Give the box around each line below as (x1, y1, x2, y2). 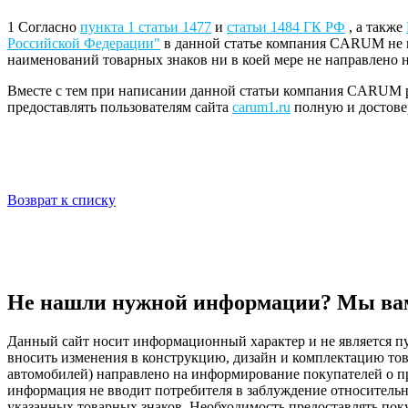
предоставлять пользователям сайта (7, 99, 232, 116)
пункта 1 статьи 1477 (80, 19, 211, 36)
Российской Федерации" (7, 36, 160, 52)
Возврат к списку (7, 192, 116, 209)
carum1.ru (232, 99, 291, 116)
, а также (345, 19, 406, 36)
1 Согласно (7, 19, 80, 36)
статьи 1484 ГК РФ (227, 19, 345, 36)
